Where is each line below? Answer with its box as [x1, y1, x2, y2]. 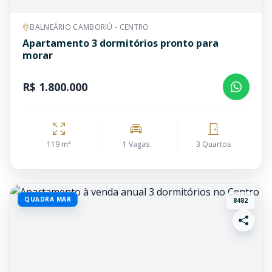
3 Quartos [196, 139, 231, 149]
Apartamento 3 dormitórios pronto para [22, 36, 219, 50]
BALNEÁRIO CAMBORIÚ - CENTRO [30, 22, 149, 32]
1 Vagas [123, 139, 150, 149]
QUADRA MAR [24, 195, 71, 203]
